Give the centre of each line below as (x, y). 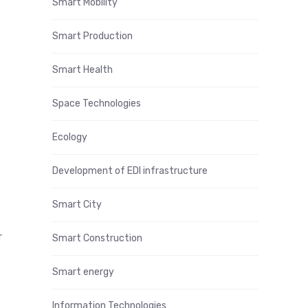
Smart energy (83, 272)
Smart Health (82, 70)
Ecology (70, 137)
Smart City (77, 205)
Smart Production (92, 36)
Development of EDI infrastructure (130, 171)
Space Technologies (97, 103)
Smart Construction (97, 238)
